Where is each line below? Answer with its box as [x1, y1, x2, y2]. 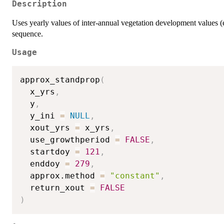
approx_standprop [20, 75, 100, 85]
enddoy [20, 159, 65, 169]
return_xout [20, 183, 90, 193]
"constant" [110, 171, 160, 181]
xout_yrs [20, 123, 75, 133]
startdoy [20, 147, 75, 157]
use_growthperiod [20, 135, 115, 145]
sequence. [12, 29, 43, 38]
